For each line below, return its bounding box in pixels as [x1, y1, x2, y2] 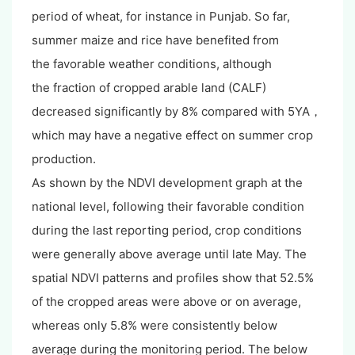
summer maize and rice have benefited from [32, 32, 279, 48]
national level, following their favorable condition [32, 199, 304, 215]
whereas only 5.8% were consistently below [32, 318, 277, 334]
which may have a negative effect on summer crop [32, 128, 313, 143]
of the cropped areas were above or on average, [32, 294, 301, 310]
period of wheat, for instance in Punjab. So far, [32, 9, 290, 25]
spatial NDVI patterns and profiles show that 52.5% [32, 270, 314, 286]
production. [32, 151, 99, 167]
